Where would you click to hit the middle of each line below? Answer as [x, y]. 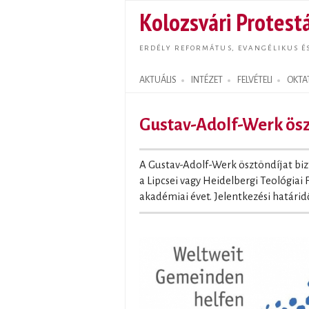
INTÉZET [207, 80]
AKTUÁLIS [158, 80]
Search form [155, 88]
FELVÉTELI [255, 80]
